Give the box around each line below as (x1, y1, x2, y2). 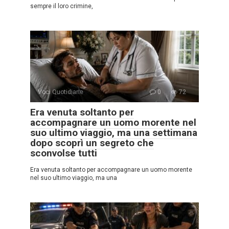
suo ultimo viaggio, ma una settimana (30, 127, 197, 139)
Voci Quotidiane (38, 88, 83, 96)
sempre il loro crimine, (30, 3, 93, 10)
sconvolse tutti (30, 147, 97, 159)
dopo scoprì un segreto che (30, 137, 154, 149)
